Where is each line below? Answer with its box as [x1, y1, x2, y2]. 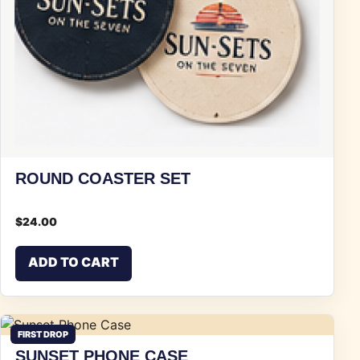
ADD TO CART [28, 254, 119, 271]
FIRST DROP [18, 329, 68, 341]
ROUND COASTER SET [15, 170, 190, 188]
